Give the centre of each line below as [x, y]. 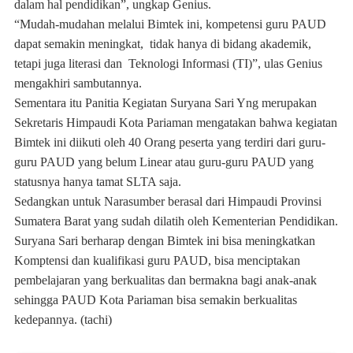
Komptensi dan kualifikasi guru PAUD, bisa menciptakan [157, 260]
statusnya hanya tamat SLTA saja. [98, 181]
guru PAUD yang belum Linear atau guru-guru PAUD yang [164, 162]
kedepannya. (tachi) [63, 319]
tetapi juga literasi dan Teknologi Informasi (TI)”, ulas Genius [168, 63]
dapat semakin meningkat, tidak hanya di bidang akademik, [163, 43]
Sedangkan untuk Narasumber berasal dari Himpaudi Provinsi [168, 201]
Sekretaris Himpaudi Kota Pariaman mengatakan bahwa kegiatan [176, 122]
